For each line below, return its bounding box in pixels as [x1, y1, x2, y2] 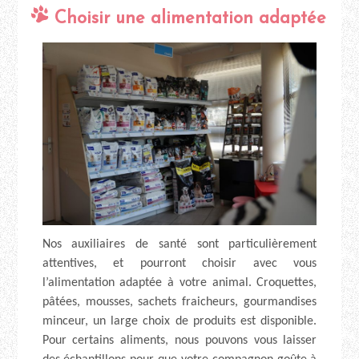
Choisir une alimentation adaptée [54, 10, 326, 29]
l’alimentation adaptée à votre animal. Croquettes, [42, 276, 317, 290]
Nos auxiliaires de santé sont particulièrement [42, 238, 317, 252]
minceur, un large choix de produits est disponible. [42, 315, 317, 329]
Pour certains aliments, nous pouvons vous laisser [42, 334, 317, 348]
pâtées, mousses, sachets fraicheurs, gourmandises [42, 296, 317, 309]
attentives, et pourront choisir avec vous [42, 257, 317, 271]
